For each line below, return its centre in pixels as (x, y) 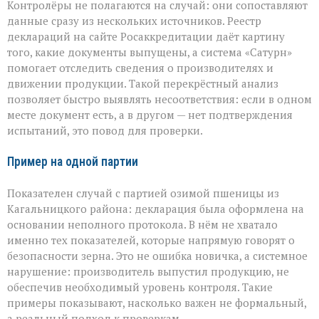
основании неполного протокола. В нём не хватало (142, 224)
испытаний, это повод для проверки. (105, 130)
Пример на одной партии (73, 161)
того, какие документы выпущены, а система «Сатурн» (150, 52)
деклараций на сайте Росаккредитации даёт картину (146, 36)
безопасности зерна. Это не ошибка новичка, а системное (157, 255)
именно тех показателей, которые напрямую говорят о (151, 240)
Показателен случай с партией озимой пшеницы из (143, 193)
